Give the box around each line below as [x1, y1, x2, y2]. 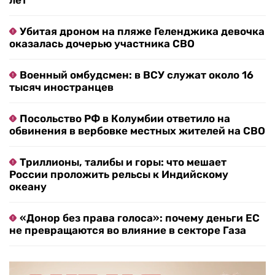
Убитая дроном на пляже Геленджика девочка [20, 25, 265, 38]
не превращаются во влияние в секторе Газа [9, 224, 246, 237]
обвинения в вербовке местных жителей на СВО [9, 125, 265, 137]
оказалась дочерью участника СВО [9, 37, 195, 50]
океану [9, 180, 47, 193]
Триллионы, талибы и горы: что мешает [20, 156, 227, 169]
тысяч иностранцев [9, 81, 114, 94]
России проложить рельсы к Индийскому [9, 168, 228, 181]
